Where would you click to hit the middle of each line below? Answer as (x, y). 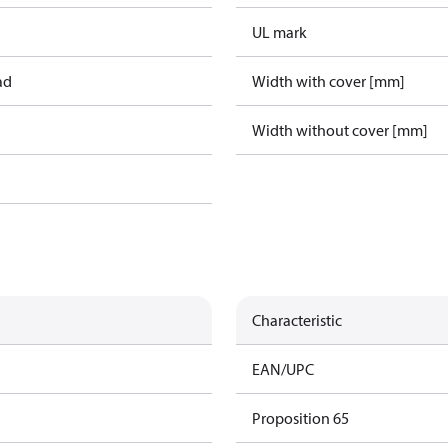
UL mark (279, 32)
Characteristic (297, 320)
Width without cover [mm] (340, 130)
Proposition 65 (300, 418)
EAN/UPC (283, 369)
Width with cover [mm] (328, 81)
